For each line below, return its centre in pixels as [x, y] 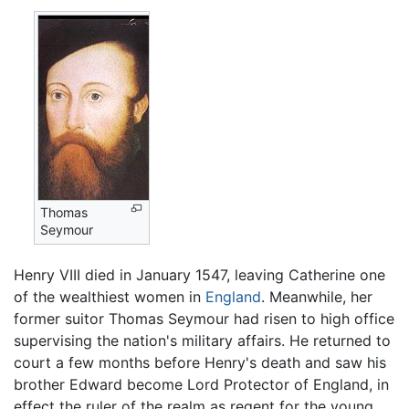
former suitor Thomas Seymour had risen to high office [204, 319]
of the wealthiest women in [110, 297]
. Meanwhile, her [317, 297]
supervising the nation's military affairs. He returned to [202, 341]
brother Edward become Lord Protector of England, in [201, 385]
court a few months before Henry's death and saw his [200, 363]
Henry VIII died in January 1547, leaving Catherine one [199, 275]
